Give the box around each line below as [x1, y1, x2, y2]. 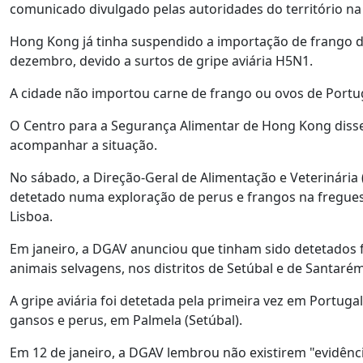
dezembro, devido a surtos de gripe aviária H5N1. [10, 52, 313, 70]
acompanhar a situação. [10, 136, 157, 154]
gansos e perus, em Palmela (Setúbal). [10, 311, 242, 329]
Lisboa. [10, 207, 53, 225]
